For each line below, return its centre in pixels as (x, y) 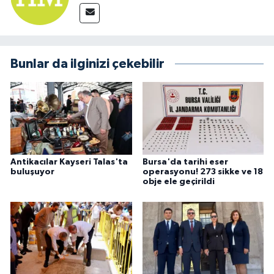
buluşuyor (32, 172)
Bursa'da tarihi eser (185, 162)
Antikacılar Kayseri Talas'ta (69, 162)
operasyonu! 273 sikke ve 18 (202, 172)
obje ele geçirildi (178, 181)
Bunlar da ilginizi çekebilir (87, 64)
